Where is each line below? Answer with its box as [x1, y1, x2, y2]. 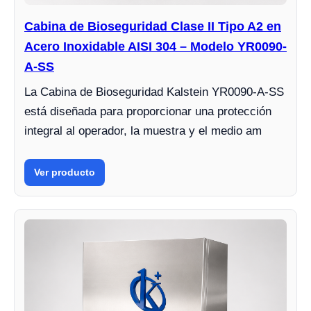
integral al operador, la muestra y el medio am [24, 124, 262, 138]
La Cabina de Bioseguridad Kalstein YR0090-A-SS [24, 85, 284, 99]
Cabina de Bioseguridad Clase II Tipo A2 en [24, 19, 281, 34]
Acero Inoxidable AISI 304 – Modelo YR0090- [24, 40, 287, 54]
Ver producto [34, 167, 95, 178]
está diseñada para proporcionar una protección [24, 105, 271, 119]
